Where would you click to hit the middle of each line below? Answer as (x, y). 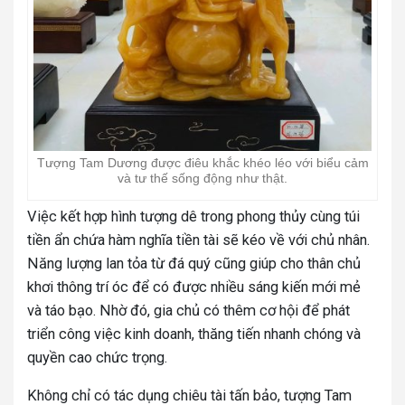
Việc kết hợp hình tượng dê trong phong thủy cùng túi (193, 216)
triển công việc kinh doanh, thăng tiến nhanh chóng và (194, 334)
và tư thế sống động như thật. (202, 178)
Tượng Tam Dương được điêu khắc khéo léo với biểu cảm (202, 162)
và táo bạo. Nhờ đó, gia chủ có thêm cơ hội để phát (188, 310)
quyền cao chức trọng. (97, 357)
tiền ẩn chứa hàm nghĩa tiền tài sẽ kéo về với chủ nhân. (198, 240)
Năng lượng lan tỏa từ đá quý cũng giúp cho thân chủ (194, 263)
